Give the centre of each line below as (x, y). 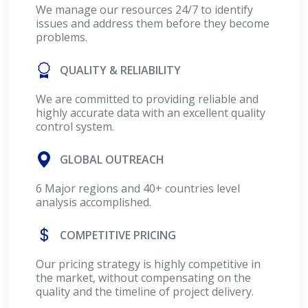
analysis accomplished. (93, 202)
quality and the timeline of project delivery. (145, 291)
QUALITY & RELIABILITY (118, 70)
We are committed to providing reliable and (147, 99)
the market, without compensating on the (143, 278)
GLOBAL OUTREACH (109, 159)
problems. (62, 37)
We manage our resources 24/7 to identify (144, 10)
